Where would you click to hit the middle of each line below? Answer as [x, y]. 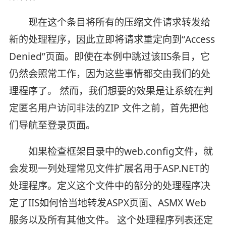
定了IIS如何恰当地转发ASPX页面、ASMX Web [107, 203]
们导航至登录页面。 [52, 125]
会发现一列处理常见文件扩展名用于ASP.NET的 [109, 169]
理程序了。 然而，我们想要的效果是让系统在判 [111, 91]
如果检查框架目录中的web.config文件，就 [111, 152]
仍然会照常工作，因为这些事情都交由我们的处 [109, 74]
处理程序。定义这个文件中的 [71, 186]
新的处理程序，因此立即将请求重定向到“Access [112, 40]
